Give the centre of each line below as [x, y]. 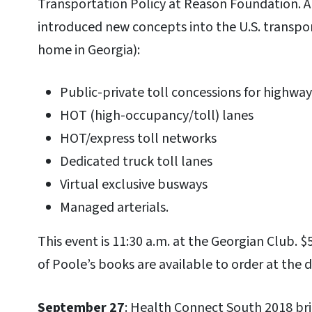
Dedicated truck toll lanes [136, 162]
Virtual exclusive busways [134, 185]
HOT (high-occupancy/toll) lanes [157, 116]
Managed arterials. [114, 208]
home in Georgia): [89, 50]
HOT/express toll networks [138, 139]
